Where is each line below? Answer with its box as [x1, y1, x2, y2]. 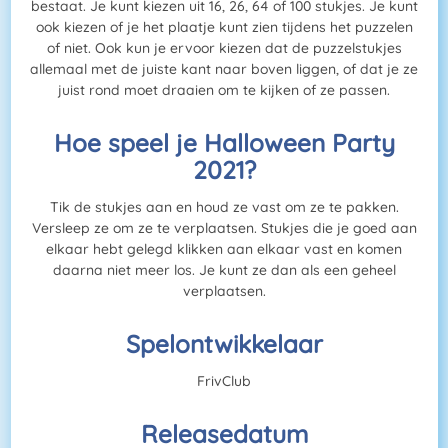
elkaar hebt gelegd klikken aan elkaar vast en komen [46, 240, 402, 259]
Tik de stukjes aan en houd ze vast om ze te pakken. [49, 198, 399, 217]
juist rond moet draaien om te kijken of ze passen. [58, 81, 390, 100]
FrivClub [197, 372, 251, 391]
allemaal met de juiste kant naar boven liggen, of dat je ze [30, 60, 418, 79]
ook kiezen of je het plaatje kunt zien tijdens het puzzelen [35, 18, 413, 37]
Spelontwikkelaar [125, 328, 323, 360]
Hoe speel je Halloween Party [53, 127, 395, 159]
